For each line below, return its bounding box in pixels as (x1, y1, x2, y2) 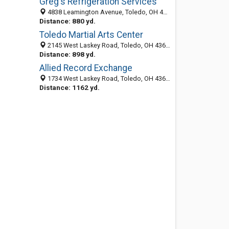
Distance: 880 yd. (39, 17, 96, 25)
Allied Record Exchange (39, 63, 132, 73)
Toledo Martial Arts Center (39, 30, 143, 40)
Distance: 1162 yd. (39, 83, 100, 91)
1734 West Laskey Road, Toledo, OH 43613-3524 (45, 75, 166, 82)
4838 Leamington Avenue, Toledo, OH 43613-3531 (45, 8, 163, 16)
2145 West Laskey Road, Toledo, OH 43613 (45, 41, 166, 49)
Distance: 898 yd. (39, 50, 96, 58)
